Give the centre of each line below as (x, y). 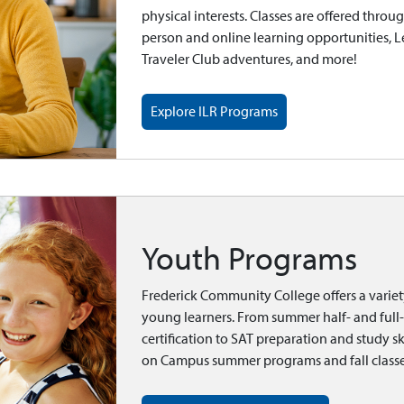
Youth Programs (250, 258)
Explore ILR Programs (215, 111)
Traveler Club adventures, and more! (250, 59)
